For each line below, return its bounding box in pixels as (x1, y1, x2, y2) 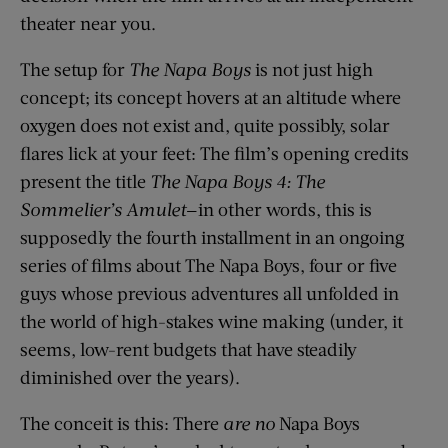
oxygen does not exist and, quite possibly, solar (20, 113, 390, 136)
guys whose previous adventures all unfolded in (20, 281, 399, 304)
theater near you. (20, 11, 156, 34)
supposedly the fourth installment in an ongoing (20, 225, 405, 248)
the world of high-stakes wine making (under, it (20, 309, 403, 332)
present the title (20, 169, 150, 192)
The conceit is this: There (20, 411, 223, 434)
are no (223, 411, 275, 434)
